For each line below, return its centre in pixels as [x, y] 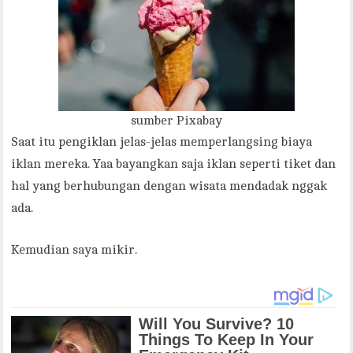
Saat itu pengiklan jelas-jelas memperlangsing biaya [162, 142]
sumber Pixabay [176, 121]
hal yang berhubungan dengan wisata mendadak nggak [169, 186]
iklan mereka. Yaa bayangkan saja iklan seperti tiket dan [174, 164]
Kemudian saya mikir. [74, 250]
